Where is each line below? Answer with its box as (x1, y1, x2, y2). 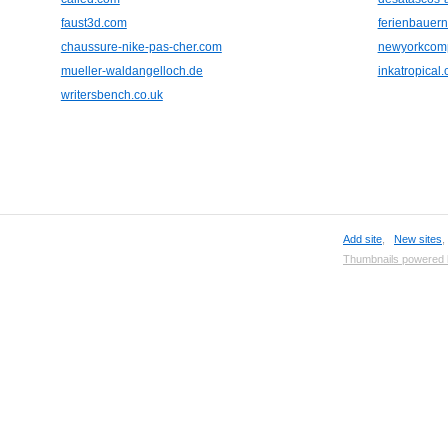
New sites (394, 233, 442, 245)
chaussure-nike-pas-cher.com (60, 40, 222, 54)
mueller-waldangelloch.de (60, 64, 203, 78)
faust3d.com (60, 16, 127, 30)
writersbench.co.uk (60, 88, 163, 102)
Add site (343, 233, 382, 245)
